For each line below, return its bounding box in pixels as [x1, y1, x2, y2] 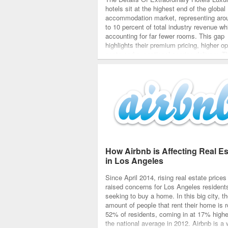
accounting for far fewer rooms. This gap [105, 31, 224, 41]
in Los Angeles [105, 155, 168, 166]
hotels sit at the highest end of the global [105, 4, 225, 13]
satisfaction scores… [105, 68, 168, 77]
